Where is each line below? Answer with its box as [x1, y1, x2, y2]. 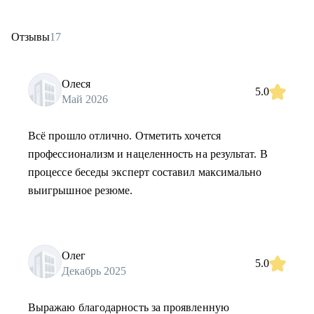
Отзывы [11, 31, 50, 43]
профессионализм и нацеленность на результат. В [28, 148, 268, 160]
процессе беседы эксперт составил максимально [28, 166, 262, 178]
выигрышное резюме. [28, 184, 133, 196]
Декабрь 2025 [62, 264, 126, 277]
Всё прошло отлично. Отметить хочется [28, 130, 221, 142]
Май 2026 [62, 93, 108, 105]
